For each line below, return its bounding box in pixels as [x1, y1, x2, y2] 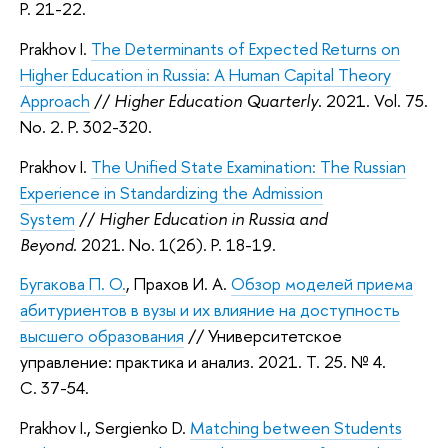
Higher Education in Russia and [99, 206, 327, 230]
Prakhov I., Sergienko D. [20, 415, 190, 439]
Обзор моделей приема [231, 272, 413, 296]
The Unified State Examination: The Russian [91, 154, 406, 178]
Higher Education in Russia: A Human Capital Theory [20, 62, 391, 86]
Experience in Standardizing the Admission [20, 180, 323, 204]
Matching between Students [190, 415, 402, 439]
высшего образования [20, 324, 184, 348]
